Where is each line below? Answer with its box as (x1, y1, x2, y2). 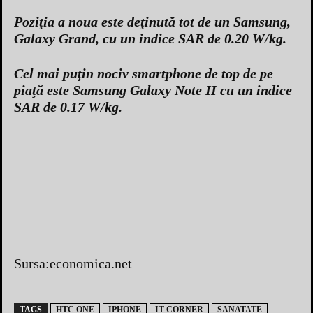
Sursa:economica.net (14, 256, 132, 272)
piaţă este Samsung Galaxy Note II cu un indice (14, 82, 292, 99)
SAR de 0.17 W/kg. (14, 99, 122, 115)
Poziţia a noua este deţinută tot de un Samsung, (14, 14, 291, 30)
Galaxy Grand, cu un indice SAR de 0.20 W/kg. (14, 31, 286, 47)
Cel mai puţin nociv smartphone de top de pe (14, 66, 273, 82)
